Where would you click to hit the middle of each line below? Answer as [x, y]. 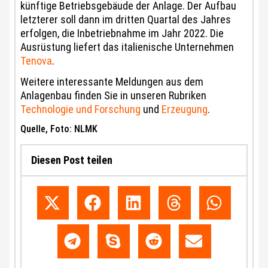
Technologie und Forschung [80, 109]
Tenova [36, 61]
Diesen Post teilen [72, 160]
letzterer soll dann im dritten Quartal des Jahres [126, 19]
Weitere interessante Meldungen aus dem [112, 82]
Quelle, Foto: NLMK [59, 129]
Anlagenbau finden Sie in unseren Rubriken [113, 95]
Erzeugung [185, 109]
